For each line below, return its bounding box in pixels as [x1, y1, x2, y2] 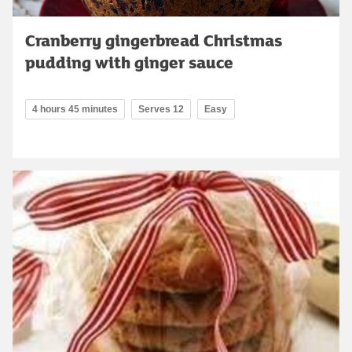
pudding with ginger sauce [25, 49, 233, 74]
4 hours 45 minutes [32, 103, 118, 115]
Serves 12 [138, 103, 184, 115]
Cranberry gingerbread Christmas [25, 27, 282, 52]
